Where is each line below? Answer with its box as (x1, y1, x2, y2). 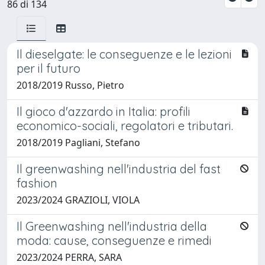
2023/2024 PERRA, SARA (17, 250, 122, 264)
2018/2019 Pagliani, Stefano (17, 135, 140, 149)
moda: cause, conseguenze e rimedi (17, 232, 212, 248)
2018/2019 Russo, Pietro (17, 78, 124, 92)
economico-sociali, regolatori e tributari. (17, 118, 233, 133)
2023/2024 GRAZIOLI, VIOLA (17, 193, 140, 206)
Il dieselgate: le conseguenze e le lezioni (17, 46, 232, 62)
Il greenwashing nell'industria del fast (17, 161, 221, 176)
